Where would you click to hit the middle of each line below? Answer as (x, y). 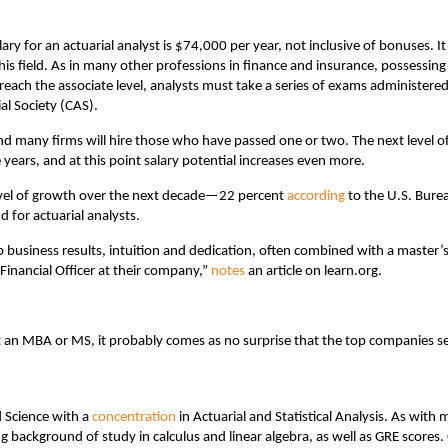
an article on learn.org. (313, 271)
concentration (134, 417)
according (316, 196)
